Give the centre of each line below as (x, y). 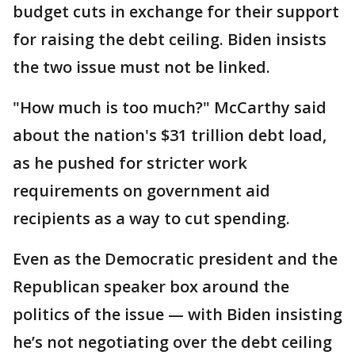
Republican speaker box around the (151, 286)
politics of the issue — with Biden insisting (177, 314)
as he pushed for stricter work (130, 162)
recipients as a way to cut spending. (151, 218)
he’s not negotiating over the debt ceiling (172, 342)
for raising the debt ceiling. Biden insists (170, 39)
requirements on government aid (141, 190)
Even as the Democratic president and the (175, 258)
